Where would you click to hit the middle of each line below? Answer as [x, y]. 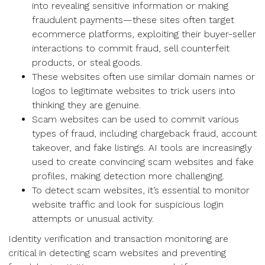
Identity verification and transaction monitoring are [118, 239]
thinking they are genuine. [86, 105]
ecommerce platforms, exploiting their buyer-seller [144, 34]
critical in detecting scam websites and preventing [117, 253]
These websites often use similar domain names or [143, 77]
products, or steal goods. [87, 62]
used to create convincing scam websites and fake [143, 162]
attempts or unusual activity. [93, 219]
